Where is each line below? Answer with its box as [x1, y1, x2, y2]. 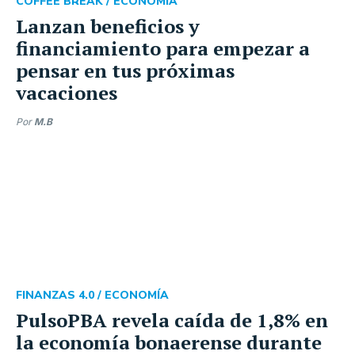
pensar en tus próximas [16, 58, 235, 83]
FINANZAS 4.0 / [16, 288, 105, 303]
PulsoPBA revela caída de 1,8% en [16, 307, 328, 333]
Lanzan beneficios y [16, 13, 200, 39]
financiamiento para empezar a [16, 36, 310, 61]
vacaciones [16, 80, 117, 105]
